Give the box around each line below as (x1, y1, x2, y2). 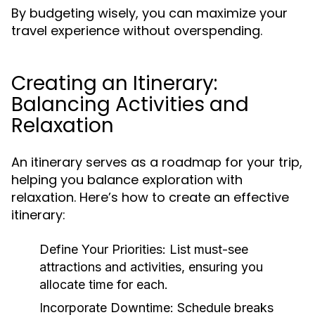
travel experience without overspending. (11, 22, 262, 39)
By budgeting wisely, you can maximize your (11, 4, 288, 22)
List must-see (166, 242, 248, 257)
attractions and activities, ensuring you (39, 259, 263, 274)
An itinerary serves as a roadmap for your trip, (11, 153, 302, 171)
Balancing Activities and (11, 91, 249, 118)
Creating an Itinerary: (11, 70, 217, 97)
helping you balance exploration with (11, 171, 243, 188)
